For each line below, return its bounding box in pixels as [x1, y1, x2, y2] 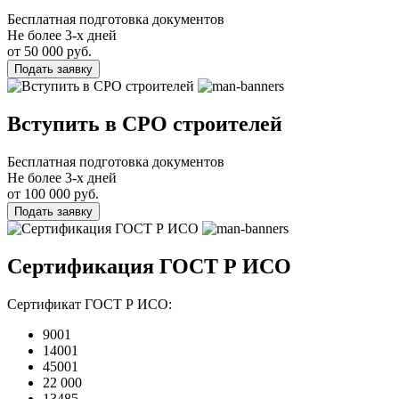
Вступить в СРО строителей [7, 112, 282, 136]
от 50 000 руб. [7, 44, 92, 60]
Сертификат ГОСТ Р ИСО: [7, 297, 172, 313]
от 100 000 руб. [7, 186, 99, 202]
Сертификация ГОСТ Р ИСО [7, 255, 291, 279]
